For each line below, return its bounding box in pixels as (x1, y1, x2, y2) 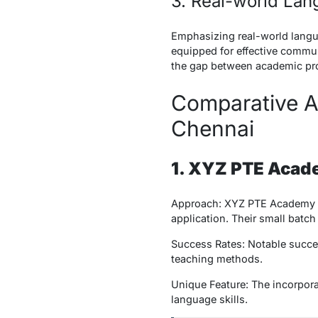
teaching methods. (170, 253, 263, 265)
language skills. (170, 293, 248, 306)
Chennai (170, 116, 254, 142)
